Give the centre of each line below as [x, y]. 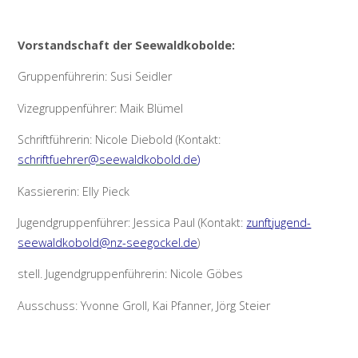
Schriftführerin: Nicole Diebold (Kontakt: [119, 140]
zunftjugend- [279, 223]
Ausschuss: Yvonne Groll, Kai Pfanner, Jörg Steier [144, 305]
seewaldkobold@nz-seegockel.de [108, 243]
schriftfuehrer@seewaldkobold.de [108, 160]
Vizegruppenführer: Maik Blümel [101, 108]
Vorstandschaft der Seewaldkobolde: [127, 46]
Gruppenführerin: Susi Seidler [95, 77]
